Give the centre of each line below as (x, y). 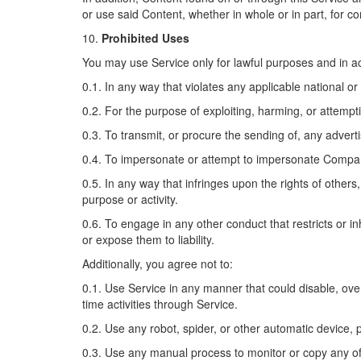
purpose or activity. (130, 199)
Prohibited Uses (145, 38)
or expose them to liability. (148, 239)
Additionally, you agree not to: (158, 263)
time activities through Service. (160, 304)
